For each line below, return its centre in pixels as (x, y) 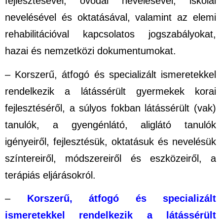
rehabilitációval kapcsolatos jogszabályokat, (110, 34)
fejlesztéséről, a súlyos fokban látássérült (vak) (110, 108)
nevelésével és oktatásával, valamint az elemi (110, 18)
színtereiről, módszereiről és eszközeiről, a (110, 158)
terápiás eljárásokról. (50, 175)
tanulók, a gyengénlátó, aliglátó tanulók (110, 125)
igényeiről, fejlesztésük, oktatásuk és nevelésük (110, 141)
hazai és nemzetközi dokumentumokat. (91, 51)
